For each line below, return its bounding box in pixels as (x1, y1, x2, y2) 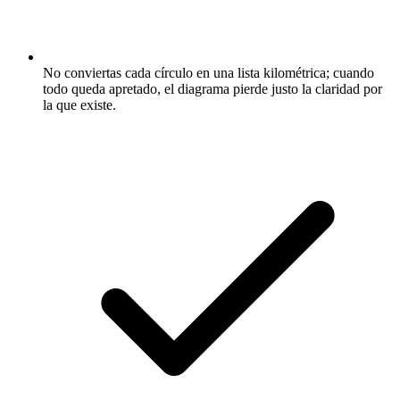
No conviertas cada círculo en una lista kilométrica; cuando (43, 65, 374, 80)
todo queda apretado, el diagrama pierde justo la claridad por (43, 81, 382, 96)
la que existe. (43, 97, 116, 112)
